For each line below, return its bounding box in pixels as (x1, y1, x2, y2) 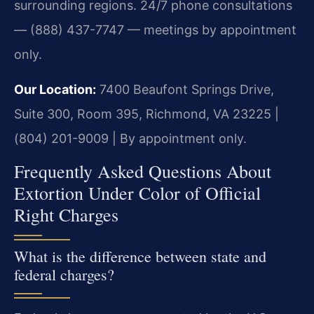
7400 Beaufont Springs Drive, (96, 81, 274, 97)
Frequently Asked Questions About (14, 159, 271, 184)
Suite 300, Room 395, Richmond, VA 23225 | (14, 106, 279, 121)
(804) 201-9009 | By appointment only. (14, 130, 247, 146)
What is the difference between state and (14, 246, 266, 267)
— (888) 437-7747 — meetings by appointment (14, 22, 296, 38)
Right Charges (14, 203, 118, 227)
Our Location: (14, 81, 96, 97)
